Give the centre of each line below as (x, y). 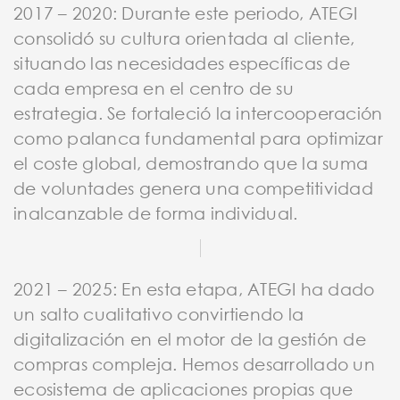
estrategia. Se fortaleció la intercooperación (198, 112)
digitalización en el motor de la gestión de (190, 338)
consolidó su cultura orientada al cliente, (184, 37)
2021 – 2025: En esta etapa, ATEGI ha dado (194, 288)
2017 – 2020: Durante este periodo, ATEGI (185, 12)
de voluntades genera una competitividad (193, 187)
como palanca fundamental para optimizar (198, 137)
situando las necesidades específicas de (182, 62)
